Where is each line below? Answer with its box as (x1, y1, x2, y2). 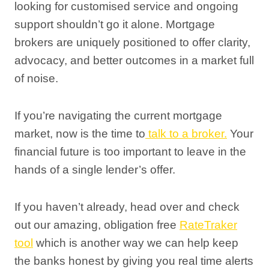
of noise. (14, 72, 58, 85)
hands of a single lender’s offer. (14, 163, 175, 176)
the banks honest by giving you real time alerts (14, 255, 253, 267)
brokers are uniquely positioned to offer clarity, (14, 36, 250, 49)
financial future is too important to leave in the (14, 145, 246, 158)
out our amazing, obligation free (14, 219, 180, 231)
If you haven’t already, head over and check (14, 201, 240, 213)
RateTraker (180, 219, 237, 231)
